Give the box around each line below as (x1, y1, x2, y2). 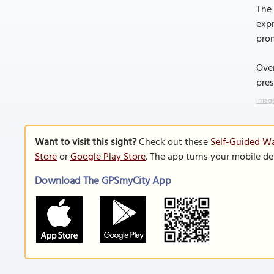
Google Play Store (70, 149, 146, 165)
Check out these (136, 135, 210, 150)
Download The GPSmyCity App (35, 173, 171, 190)
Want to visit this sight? (35, 135, 136, 150)
